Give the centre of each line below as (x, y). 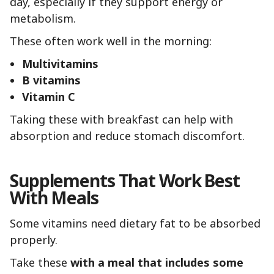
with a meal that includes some (157, 263)
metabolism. (43, 19)
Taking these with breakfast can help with (121, 120)
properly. (34, 240)
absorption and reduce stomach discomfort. (127, 136)
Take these (40, 263)
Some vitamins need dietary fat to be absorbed (135, 224)
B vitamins (51, 80)
